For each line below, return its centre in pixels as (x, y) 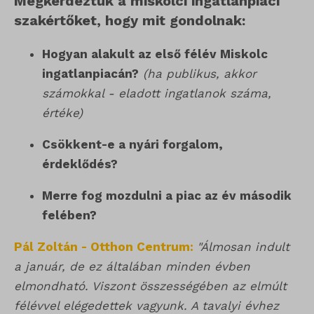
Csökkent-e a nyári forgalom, (132, 145)
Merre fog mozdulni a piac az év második (167, 196)
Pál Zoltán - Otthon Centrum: (104, 247)
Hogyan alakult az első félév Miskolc (155, 54)
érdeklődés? (80, 164)
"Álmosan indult (243, 247)
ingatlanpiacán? (90, 74)
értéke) (62, 113)
